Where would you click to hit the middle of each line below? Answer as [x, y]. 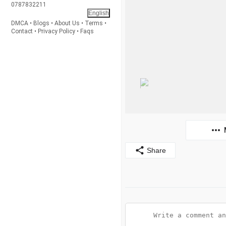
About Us [67, 23]
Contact [22, 31]
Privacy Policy [56, 31]
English [99, 13]
